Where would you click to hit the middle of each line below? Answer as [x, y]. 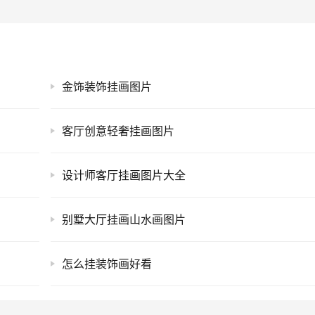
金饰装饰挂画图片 [107, 87]
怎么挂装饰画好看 [107, 264]
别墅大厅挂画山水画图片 [124, 220]
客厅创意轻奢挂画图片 [118, 131]
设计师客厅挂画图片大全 [124, 175]
